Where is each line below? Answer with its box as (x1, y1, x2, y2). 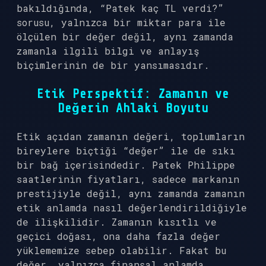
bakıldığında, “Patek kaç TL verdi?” (17, 2, 224, 14)
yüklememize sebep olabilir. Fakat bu (17, 244, 226, 256)
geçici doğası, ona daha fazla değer (17, 230, 220, 242)
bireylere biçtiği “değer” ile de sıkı (17, 144, 235, 157)
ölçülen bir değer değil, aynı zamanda (17, 30, 233, 43)
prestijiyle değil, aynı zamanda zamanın (17, 187, 245, 199)
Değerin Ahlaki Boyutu (58, 101, 208, 115)
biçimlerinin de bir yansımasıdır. (17, 59, 210, 71)
